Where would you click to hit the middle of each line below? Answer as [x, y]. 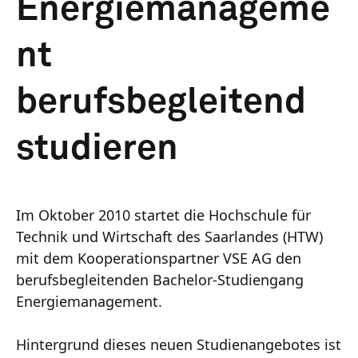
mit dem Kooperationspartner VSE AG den [159, 258]
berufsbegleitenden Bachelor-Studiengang [160, 279]
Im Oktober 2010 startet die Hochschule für [163, 215]
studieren [97, 149]
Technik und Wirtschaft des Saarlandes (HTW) [169, 236]
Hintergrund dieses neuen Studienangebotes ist [179, 344]
